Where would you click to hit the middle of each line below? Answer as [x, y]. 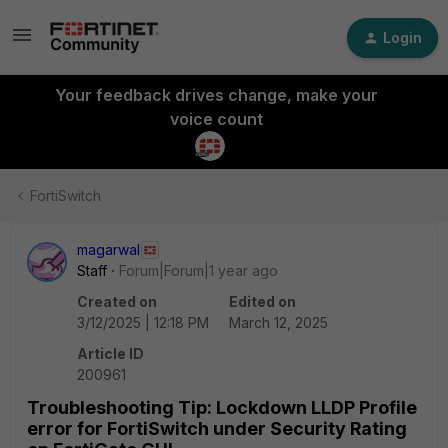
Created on [117, 301]
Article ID [110, 353]
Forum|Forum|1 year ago [198, 270]
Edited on [262, 301]
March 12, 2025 [278, 322]
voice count [216, 119]
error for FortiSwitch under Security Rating [217, 428]
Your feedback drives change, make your [216, 95]
